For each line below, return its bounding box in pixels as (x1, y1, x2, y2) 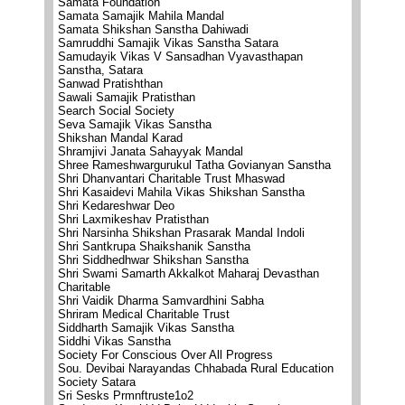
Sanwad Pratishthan (58, 77, 163, 90)
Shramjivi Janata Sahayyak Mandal (58, 145, 243, 158)
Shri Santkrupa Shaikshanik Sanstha (58, 240, 250, 253)
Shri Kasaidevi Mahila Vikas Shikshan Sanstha (58, 185, 305, 199)
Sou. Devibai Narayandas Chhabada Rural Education (58, 362, 334, 375)
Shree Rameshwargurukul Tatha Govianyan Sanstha (58, 158, 331, 172)
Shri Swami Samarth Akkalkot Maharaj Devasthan (58, 267, 319, 280)
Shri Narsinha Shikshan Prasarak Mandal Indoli (58, 226, 305, 240)
